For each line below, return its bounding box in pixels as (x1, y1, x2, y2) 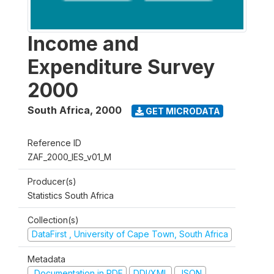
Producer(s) (28, 176, 76, 187)
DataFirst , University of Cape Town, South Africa (31, 229, 228, 239)
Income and (28, 32, 139, 56)
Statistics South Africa (28, 190, 114, 201)
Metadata (28, 253, 65, 264)
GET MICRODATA (143, 105, 220, 116)
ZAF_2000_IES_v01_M (28, 152, 111, 162)
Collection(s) (28, 215, 79, 225)
